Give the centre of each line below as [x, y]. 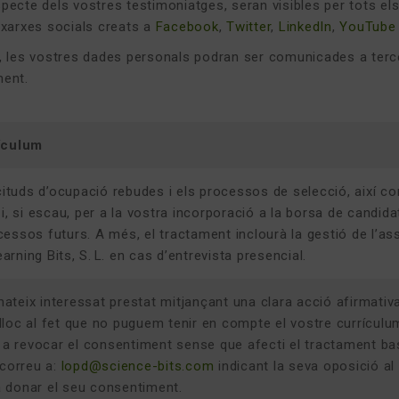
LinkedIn [305, 27]
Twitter [249, 27]
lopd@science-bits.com [138, 366]
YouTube [368, 27]
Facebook [187, 27]
